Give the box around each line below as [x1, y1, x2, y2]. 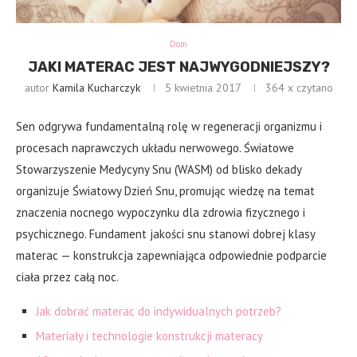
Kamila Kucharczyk [52, 80, 140, 96]
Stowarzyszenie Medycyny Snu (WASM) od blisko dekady [16, 162, 301, 178]
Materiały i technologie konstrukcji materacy [36, 328, 263, 344]
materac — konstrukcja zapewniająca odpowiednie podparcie [16, 248, 327, 264]
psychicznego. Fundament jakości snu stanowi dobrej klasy [16, 226, 315, 242]
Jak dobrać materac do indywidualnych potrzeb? [36, 304, 281, 320]
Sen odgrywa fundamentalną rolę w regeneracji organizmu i [16, 119, 322, 135]
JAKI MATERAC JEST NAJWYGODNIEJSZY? [27, 58, 330, 76]
